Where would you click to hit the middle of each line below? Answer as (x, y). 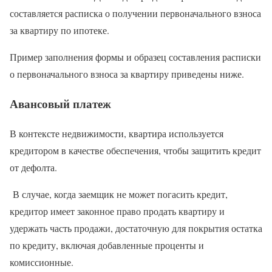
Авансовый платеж (60, 104)
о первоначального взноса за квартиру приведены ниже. (127, 74)
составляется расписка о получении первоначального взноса (135, 13)
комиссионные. (42, 262)
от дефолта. (33, 167)
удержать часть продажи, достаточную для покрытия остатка (136, 228)
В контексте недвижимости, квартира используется (117, 133)
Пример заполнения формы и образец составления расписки (135, 57)
